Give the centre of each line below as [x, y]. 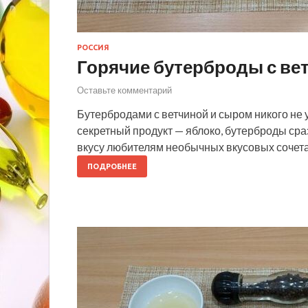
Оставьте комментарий [124, 90]
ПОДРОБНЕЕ [112, 166]
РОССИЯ [93, 48]
